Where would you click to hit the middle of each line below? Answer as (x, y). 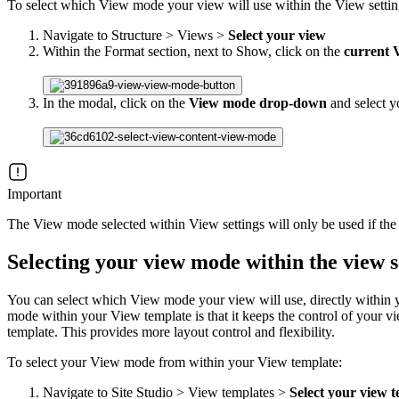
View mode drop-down (258, 102)
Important (34, 193)
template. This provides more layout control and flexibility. (171, 331)
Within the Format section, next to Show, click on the (193, 51)
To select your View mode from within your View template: (175, 362)
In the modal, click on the (116, 102)
